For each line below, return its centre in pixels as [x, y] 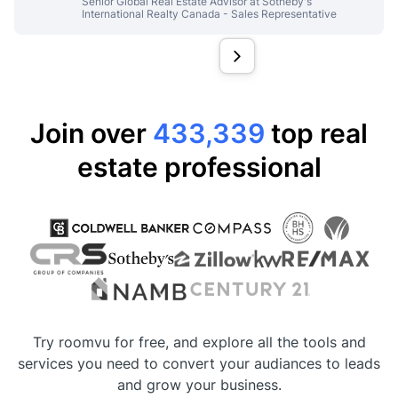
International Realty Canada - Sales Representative [209, 13]
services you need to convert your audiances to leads [199, 363]
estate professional [199, 167]
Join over [92, 133]
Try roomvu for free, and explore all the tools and [199, 342]
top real [319, 133]
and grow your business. [199, 384]
